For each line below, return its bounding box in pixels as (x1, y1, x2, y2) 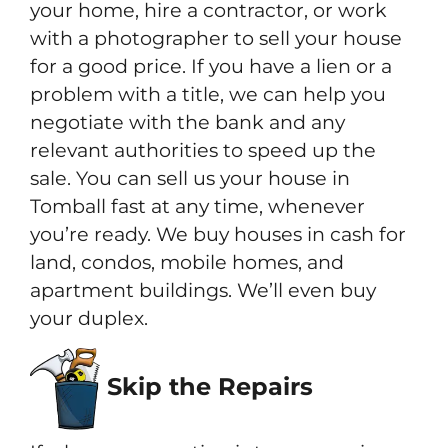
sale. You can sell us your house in (30, 165, 350, 190)
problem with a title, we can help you (30, 81, 386, 106)
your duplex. (30, 305, 148, 330)
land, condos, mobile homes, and (30, 249, 344, 274)
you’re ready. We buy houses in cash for (30, 221, 406, 246)
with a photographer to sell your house (30, 25, 402, 50)
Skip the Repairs (100, 371, 313, 401)
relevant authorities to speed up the (30, 137, 376, 162)
